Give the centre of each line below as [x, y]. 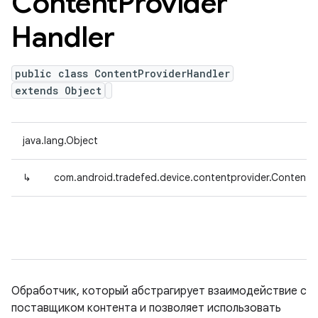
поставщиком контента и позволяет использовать [146, 308]
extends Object [58, 91]
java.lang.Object [60, 141]
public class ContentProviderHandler [122, 73]
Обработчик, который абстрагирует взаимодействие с [159, 291]
